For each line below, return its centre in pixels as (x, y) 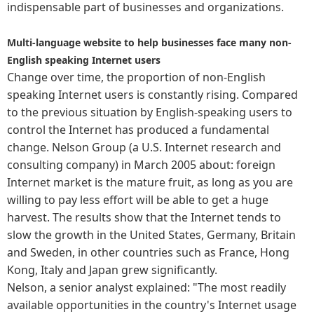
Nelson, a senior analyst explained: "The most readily (146, 287)
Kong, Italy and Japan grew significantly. (112, 270)
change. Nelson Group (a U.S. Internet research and (144, 147)
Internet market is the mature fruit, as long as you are (150, 182)
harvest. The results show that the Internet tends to (144, 217)
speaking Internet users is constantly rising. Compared (152, 95)
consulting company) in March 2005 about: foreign (141, 165)
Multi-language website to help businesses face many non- (149, 42)
